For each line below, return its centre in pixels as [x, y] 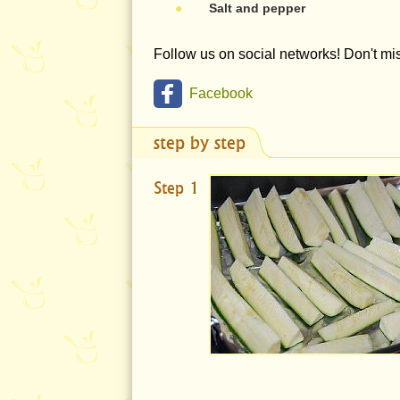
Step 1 [176, 188]
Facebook [221, 93]
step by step [200, 142]
